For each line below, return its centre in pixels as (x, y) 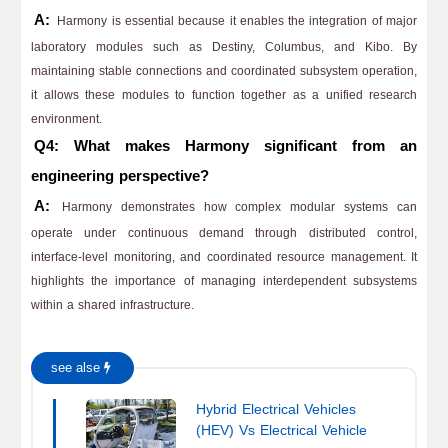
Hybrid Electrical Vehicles (275, 409)
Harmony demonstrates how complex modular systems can (235, 207)
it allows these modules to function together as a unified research (224, 95)
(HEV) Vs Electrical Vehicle (281, 430)
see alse (77, 367)
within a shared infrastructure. (112, 305)
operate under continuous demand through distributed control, (224, 233)
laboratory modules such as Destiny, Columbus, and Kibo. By (224, 47)
